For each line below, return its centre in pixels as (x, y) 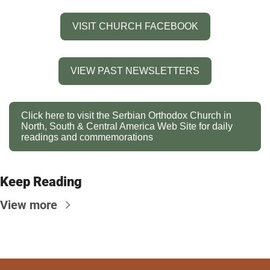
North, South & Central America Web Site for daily (127, 126)
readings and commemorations (87, 137)
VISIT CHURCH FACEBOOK (135, 26)
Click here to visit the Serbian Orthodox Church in (126, 115)
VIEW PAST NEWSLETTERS (135, 71)
